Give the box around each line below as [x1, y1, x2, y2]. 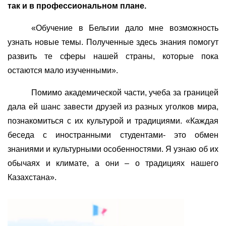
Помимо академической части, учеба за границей [31, 88, 218, 97]
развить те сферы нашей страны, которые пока [8, 51, 218, 61]
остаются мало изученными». [8, 66, 118, 75]
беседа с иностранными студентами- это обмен [8, 130, 218, 139]
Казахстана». [8, 173, 56, 182]
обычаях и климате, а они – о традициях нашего [8, 158, 218, 167]
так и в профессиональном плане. [8, 1, 146, 10]
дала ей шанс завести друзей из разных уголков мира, [8, 102, 218, 111]
